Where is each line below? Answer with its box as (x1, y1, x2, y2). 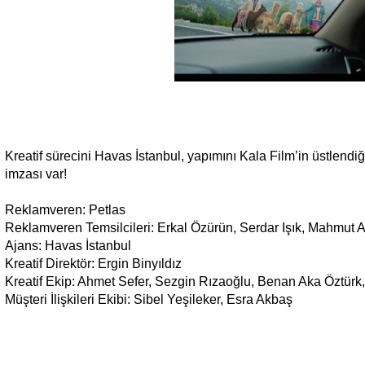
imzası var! (5, 167, 67, 182)
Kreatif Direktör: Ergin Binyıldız (5, 257, 182, 271)
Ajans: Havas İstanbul (5, 239, 131, 253)
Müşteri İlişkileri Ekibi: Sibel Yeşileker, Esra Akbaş (5, 292, 292, 307)
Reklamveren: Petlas (5, 203, 125, 218)
